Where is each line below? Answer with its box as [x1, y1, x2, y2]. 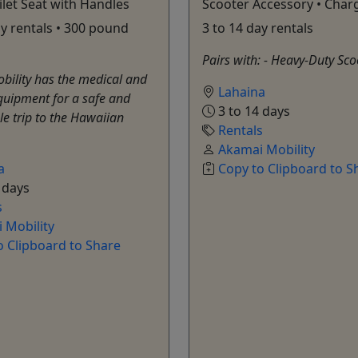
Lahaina [218, 82, 265, 101]
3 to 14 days [215, 101, 290, 120]
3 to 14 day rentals [202, 18, 313, 37]
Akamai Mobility [218, 140, 315, 158]
